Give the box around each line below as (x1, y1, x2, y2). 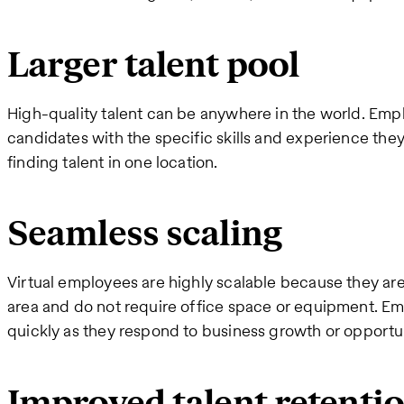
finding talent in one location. (7, 150, 222, 173)
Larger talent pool (7, 43, 299, 87)
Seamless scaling (7, 213, 282, 257)
